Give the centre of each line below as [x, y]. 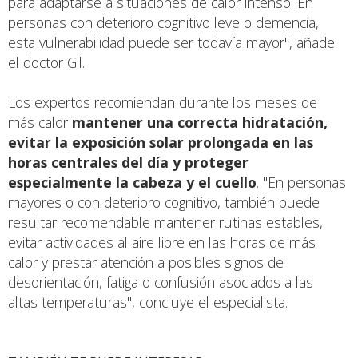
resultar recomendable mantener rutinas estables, [165, 222]
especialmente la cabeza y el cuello [132, 182]
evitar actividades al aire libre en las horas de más [162, 242]
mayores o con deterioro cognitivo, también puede [164, 202]
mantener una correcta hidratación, [200, 122]
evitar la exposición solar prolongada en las [161, 142]
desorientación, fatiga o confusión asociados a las [161, 282]
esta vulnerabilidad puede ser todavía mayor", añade [171, 42]
